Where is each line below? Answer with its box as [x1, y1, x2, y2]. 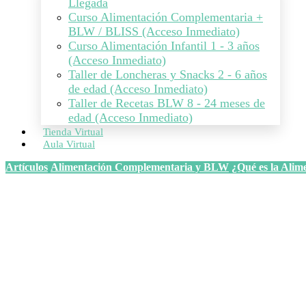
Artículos [5, 161, 48, 173]
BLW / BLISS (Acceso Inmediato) [68, 25, 240, 38]
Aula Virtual [43, 139, 95, 150]
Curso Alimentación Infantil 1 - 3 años [68, 39, 260, 53]
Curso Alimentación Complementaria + [68, 10, 263, 24]
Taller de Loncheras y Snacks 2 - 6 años [68, 68, 267, 81]
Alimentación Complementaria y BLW [51, 161, 229, 173]
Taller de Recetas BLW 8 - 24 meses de [68, 96, 265, 110]
